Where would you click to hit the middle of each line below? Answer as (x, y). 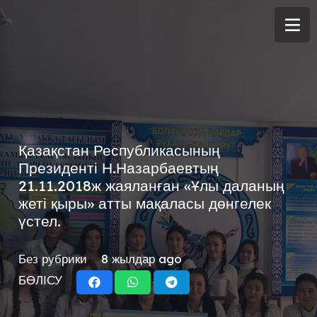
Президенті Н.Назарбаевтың (118, 168)
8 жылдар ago (141, 258)
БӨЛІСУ (40, 279)
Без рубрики (52, 258)
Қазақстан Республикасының (119, 150)
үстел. (39, 221)
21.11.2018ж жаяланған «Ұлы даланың (151, 185)
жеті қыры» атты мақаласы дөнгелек (144, 203)
